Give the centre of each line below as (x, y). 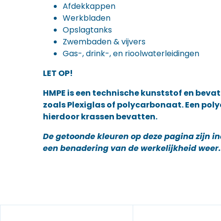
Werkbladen (87, 18)
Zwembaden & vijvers (104, 42)
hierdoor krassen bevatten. (100, 117)
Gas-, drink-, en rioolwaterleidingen (131, 54)
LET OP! (58, 73)
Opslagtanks (87, 30)
